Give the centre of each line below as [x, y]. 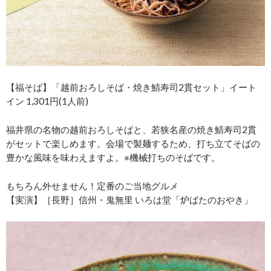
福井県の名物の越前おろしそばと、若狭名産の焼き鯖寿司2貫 [131, 129]
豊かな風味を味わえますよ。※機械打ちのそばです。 [113, 157]
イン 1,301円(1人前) [47, 101]
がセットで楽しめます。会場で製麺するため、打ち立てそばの [133, 143]
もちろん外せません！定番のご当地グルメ [92, 185]
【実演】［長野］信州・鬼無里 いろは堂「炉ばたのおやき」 [129, 199]
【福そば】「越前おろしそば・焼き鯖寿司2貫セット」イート [131, 87]
